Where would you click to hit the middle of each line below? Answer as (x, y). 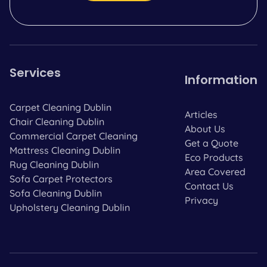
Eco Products (214, 157)
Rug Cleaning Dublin (54, 164)
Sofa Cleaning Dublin (56, 193)
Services (35, 72)
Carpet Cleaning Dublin (60, 107)
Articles (201, 114)
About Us (205, 128)
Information (221, 80)
